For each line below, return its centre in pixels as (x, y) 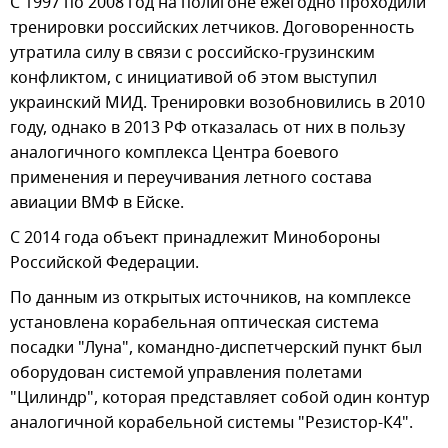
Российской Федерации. (104, 262)
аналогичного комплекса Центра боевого (174, 152)
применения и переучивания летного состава (191, 177)
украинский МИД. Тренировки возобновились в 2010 (217, 102)
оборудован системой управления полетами (186, 372)
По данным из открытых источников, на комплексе (210, 297)
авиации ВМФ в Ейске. (97, 202)
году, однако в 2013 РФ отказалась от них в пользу (207, 127)
